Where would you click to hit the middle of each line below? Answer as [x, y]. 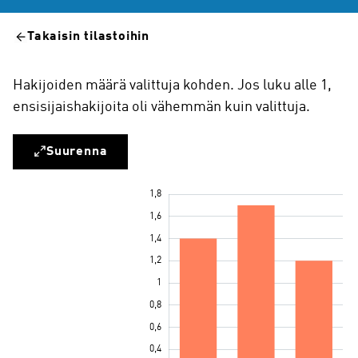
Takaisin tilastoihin [88, 37]
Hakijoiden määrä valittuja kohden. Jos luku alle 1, [172, 86]
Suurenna [77, 152]
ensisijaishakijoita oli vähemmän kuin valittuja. [161, 107]
